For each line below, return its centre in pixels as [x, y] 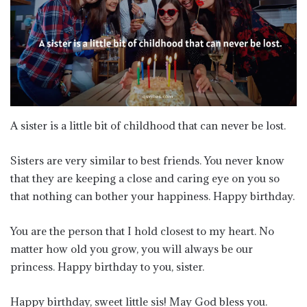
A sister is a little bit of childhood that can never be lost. [148, 125]
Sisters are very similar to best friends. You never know [147, 160]
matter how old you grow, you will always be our [132, 248]
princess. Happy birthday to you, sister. [107, 266]
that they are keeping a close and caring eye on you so [145, 178]
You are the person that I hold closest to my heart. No [142, 231]
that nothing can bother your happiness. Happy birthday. [152, 196]
